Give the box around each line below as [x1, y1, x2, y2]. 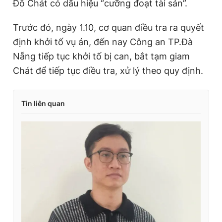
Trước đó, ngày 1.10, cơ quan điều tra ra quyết [13, 22, 204, 33]
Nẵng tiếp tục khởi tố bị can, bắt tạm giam [13, 51, 190, 61]
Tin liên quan [21, 99, 65, 108]
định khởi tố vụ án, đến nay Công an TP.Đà [13, 36, 193, 47]
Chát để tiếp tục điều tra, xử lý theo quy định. [13, 65, 203, 76]
